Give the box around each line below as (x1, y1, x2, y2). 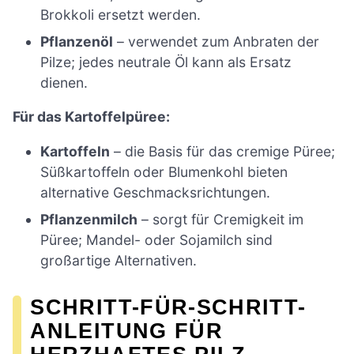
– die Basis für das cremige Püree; (110, 143, 336, 160)
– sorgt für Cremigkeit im (137, 211, 304, 228)
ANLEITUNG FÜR (30, 318, 223, 343)
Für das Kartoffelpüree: (13, 108, 170, 126)
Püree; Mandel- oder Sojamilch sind (40, 232, 273, 249)
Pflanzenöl (40, 32, 114, 50)
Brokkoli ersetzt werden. (40, 6, 201, 23)
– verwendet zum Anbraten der (113, 32, 320, 50)
